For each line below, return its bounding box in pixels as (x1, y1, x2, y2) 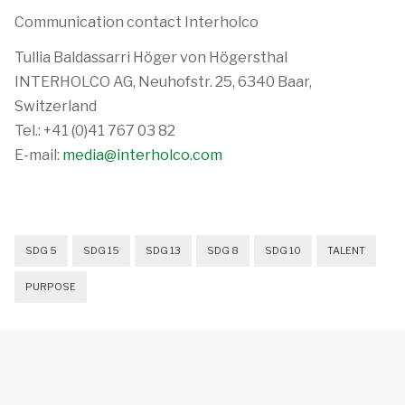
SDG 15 (83, 244, 119, 257)
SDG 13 (146, 244, 181, 257)
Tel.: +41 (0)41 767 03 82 (14, 122, 178, 139)
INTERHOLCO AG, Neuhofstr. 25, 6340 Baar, (14, 73, 312, 90)
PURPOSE (25, 280, 76, 293)
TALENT (327, 244, 365, 257)
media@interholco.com (62, 146, 222, 164)
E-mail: (14, 146, 62, 164)
